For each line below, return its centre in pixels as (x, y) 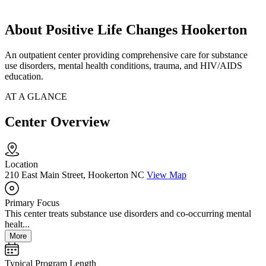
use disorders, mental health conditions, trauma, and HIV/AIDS (123, 66)
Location (21, 164)
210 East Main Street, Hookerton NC (75, 175)
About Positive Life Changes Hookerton (126, 30)
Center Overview (57, 122)
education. (24, 77)
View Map (167, 175)
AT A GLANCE (36, 97)
